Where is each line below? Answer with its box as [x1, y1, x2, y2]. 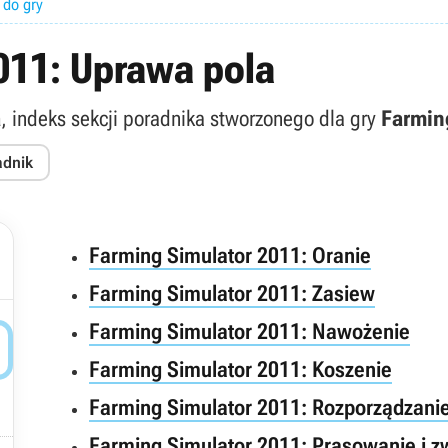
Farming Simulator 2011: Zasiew [89, 281, 375, 306]
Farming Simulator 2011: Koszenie [89, 357, 392, 382]
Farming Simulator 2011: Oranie [89, 243, 371, 268]
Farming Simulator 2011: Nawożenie [89, 319, 410, 344]
